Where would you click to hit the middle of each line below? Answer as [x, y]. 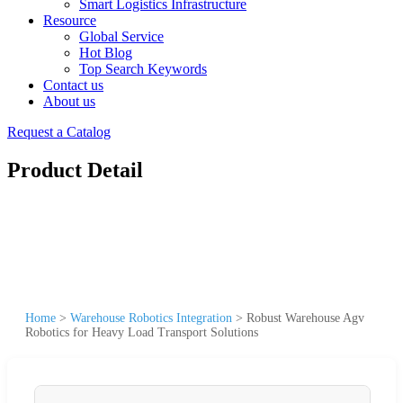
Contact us [73, 85]
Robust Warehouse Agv [305, 318]
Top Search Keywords [143, 69]
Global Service [121, 36]
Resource [70, 20]
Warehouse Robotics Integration [151, 318]
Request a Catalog [59, 132]
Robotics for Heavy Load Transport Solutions [142, 332]
